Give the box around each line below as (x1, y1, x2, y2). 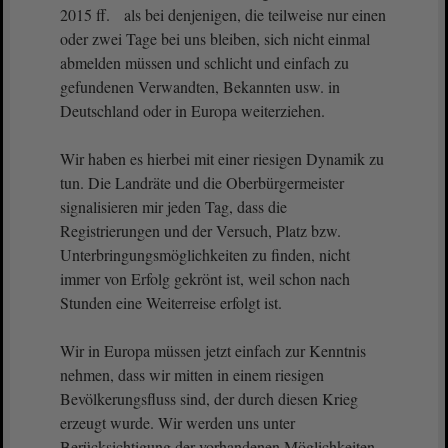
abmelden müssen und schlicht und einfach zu (60, 52, 349, 73)
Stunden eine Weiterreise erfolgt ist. (60, 292, 282, 313)
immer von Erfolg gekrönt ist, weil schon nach (60, 268, 350, 289)
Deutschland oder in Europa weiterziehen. (60, 100, 325, 121)
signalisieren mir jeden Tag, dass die (60, 196, 287, 217)
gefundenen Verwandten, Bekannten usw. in (60, 76, 340, 97)
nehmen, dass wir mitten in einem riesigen (60, 364, 324, 385)
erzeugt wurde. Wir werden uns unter (60, 412, 295, 433)
